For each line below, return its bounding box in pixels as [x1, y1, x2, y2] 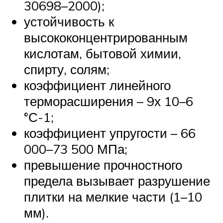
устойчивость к [24, 13, 114, 30]
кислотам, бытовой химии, [24, 45, 181, 62]
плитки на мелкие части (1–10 [24, 189, 202, 205]
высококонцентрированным [24, 29, 188, 46]
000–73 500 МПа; [24, 141, 127, 157]
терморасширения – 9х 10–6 [24, 93, 193, 110]
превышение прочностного [24, 157, 182, 173]
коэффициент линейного [24, 77, 171, 94]
